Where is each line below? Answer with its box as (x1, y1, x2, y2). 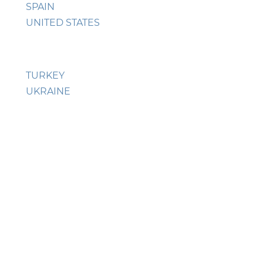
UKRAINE (26, 86, 70, 97)
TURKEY (26, 70, 65, 82)
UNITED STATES (26, 17, 100, 29)
